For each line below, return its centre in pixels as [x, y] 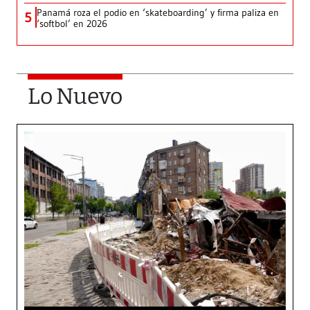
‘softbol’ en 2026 [72, 24]
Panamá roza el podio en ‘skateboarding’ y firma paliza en [158, 13]
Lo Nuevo [75, 97]
